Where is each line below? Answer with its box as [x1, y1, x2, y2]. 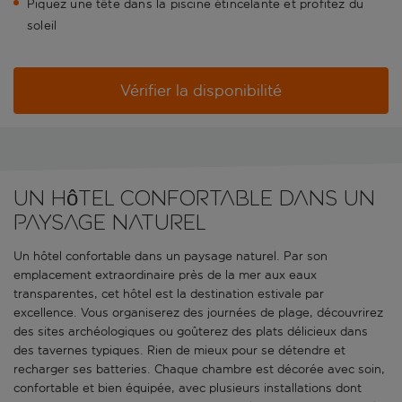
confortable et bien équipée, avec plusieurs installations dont [13, 380, 362, 397]
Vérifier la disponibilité [120, 81, 282, 101]
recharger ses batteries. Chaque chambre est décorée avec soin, [13, 362, 385, 378]
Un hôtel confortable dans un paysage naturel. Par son [13, 249, 328, 265]
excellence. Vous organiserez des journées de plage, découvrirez [13, 305, 383, 321]
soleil [27, 18, 57, 34]
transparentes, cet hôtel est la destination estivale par [13, 286, 324, 302]
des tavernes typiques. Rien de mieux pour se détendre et [13, 343, 345, 359]
